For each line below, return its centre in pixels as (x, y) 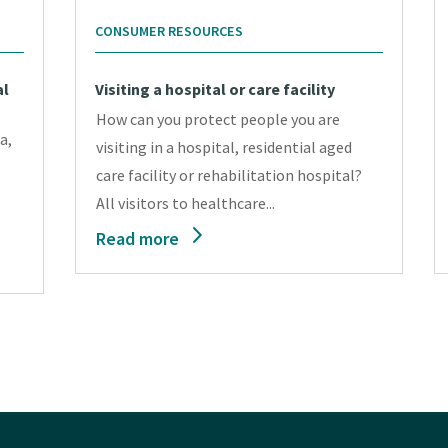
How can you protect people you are (218, 119)
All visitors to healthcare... (186, 203)
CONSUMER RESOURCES (169, 31)
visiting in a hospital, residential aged (224, 147)
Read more (138, 239)
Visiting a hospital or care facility (215, 89)
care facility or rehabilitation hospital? (229, 175)
